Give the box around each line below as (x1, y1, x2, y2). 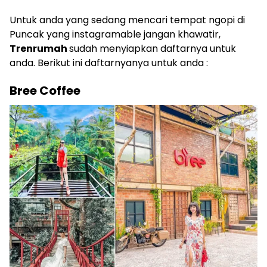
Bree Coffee (10, 82, 80, 100)
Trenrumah (10, 42, 69, 56)
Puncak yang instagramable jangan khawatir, (10, 27, 221, 42)
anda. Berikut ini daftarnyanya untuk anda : (10, 56, 208, 70)
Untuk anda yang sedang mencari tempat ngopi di (10, 13, 245, 27)
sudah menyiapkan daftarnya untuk (69, 42, 236, 56)
